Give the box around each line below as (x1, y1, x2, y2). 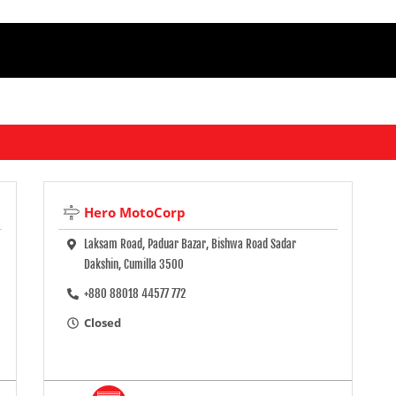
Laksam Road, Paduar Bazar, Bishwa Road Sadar (84, 237, 297, 252)
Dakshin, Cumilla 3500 (84, 257, 185, 272)
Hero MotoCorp (84, 203, 187, 222)
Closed (84, 315, 122, 331)
